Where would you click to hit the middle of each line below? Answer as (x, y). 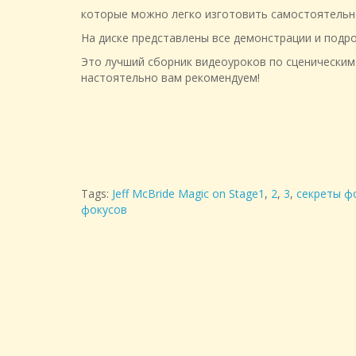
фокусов (104, 209)
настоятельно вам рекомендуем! (170, 77)
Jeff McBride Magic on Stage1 (188, 193)
